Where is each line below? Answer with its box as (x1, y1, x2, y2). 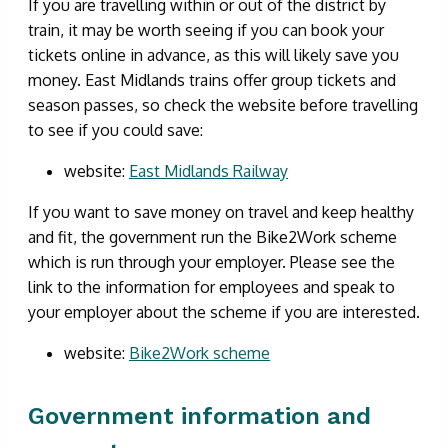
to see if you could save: (28, 119, 203, 140)
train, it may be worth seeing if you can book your (28, 19, 384, 40)
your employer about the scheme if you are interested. (28, 301, 420, 322)
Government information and (28, 401, 371, 430)
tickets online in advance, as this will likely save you (28, 44, 399, 65)
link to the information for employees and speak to (28, 276, 395, 297)
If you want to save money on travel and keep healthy (28, 201, 414, 222)
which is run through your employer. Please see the (28, 251, 395, 272)
